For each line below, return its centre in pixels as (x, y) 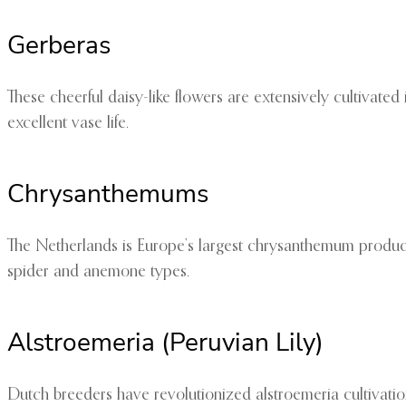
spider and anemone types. (98, 272)
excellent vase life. (68, 124)
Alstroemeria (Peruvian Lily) (165, 343)
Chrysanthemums (108, 194)
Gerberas (59, 46)
